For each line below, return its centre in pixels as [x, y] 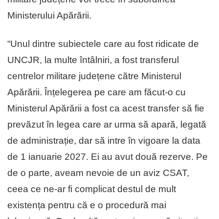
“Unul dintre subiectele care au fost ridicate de [103, 44]
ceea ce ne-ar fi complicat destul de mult [92, 189]
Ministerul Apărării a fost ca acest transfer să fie [106, 109]
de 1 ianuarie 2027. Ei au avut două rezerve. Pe [108, 157]
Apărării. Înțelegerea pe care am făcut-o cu [97, 92]
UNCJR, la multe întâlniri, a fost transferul [93, 60]
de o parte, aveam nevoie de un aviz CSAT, [98, 173]
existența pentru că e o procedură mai [87, 205]
